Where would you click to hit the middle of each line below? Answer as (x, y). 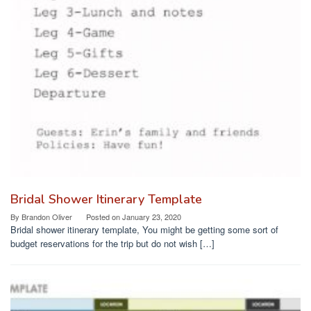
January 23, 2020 (152, 216)
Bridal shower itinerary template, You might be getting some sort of (144, 229)
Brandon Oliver (47, 216)
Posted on (104, 216)
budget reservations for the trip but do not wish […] (112, 243)
